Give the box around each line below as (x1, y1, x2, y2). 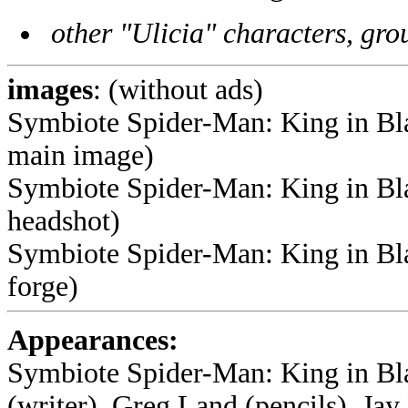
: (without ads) (93, 74, 263, 106)
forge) (7, 270, 78, 302)
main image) (7, 139, 154, 171)
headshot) (7, 205, 120, 237)
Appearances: (7, 324, 178, 356)
